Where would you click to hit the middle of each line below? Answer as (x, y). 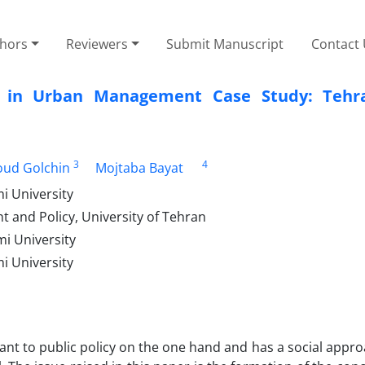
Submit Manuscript (225, 44)
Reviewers (97, 44)
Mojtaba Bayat (139, 167)
